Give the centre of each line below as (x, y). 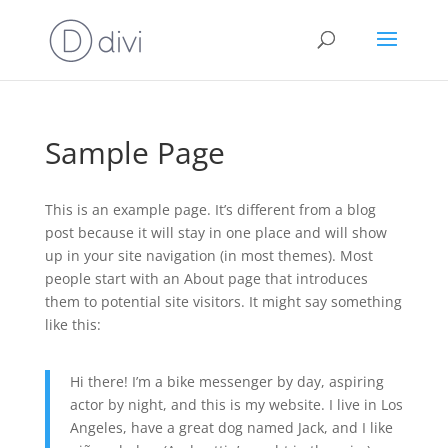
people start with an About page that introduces (206, 278)
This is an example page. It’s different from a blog (210, 209)
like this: (72, 324)
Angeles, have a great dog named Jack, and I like (231, 427)
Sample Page (134, 152)
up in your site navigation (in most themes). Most (208, 255)
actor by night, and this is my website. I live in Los (236, 404)
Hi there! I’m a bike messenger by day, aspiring (226, 381)
